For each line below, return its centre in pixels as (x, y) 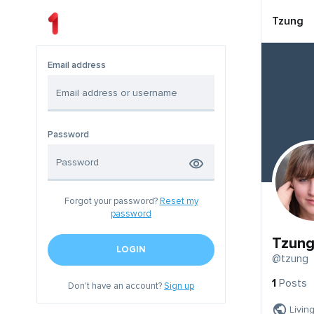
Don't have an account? (116, 286)
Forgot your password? (112, 202)
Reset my (179, 202)
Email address (77, 66)
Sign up (179, 286)
